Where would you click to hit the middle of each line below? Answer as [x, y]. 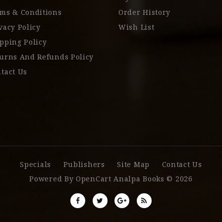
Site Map [133, 165]
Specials [35, 165]
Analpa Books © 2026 [152, 179]
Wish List [137, 27]
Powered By [53, 179]
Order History [145, 12]
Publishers [84, 165]
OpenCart [94, 179]
